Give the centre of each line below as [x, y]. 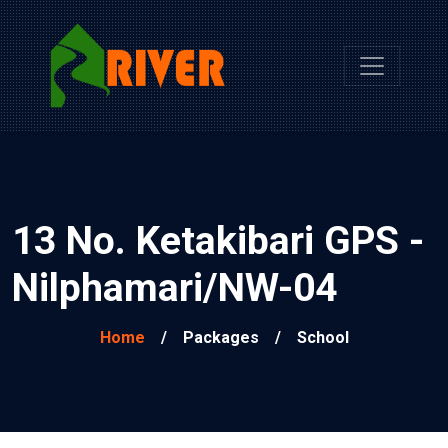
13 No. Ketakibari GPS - [218, 240]
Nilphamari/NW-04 [174, 287]
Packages [220, 337]
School [322, 337]
